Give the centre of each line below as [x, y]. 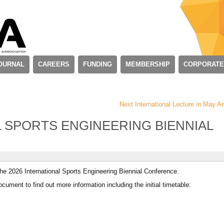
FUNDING [97, 64]
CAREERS [54, 64]
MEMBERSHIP [148, 64]
